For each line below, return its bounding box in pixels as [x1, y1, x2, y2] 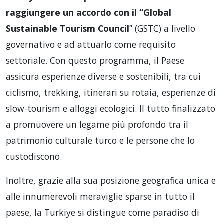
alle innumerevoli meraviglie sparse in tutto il [6, 190, 195, 202]
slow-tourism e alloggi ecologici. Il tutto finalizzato [6, 102, 215, 114]
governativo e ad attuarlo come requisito [6, 38, 176, 50]
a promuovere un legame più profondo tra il [6, 118, 188, 130]
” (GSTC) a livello [129, 22, 195, 34]
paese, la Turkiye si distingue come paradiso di [6, 206, 199, 218]
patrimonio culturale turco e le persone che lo [6, 134, 195, 146]
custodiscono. [6, 150, 62, 162]
